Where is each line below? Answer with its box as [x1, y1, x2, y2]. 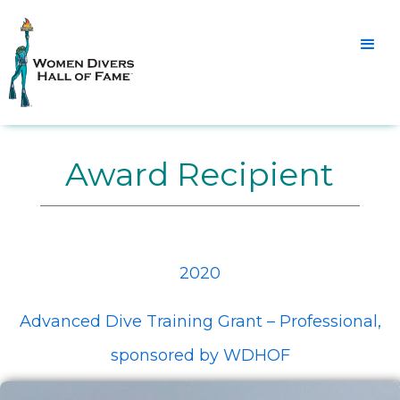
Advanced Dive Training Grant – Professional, [19, 312, 381, 331]
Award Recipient [65, 154, 335, 194]
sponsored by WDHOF [110, 346, 290, 365]
